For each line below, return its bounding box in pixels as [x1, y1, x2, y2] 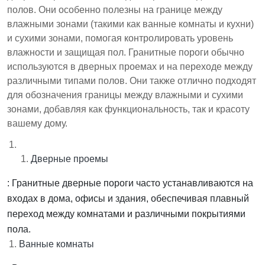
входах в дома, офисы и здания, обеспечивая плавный [7, 193, 249, 204]
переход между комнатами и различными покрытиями [7, 209, 245, 219]
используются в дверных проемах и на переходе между [7, 62, 253, 72]
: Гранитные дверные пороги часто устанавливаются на [7, 178, 253, 189]
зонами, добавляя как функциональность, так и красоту [7, 104, 250, 115]
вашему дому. [7, 118, 67, 129]
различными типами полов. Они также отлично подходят [7, 76, 256, 86]
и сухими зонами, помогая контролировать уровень [7, 33, 233, 44]
